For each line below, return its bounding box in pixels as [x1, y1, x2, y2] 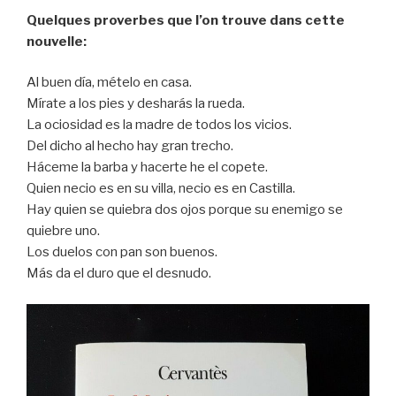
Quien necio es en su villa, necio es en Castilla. [27, 180, 295, 197]
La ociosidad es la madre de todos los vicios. [27, 117, 292, 133]
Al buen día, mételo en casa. [27, 74, 192, 91]
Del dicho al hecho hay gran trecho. [27, 138, 233, 155]
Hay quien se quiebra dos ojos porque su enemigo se [27, 202, 343, 218]
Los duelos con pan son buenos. [27, 244, 217, 261]
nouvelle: [27, 33, 87, 49]
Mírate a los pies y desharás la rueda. [27, 95, 245, 112]
